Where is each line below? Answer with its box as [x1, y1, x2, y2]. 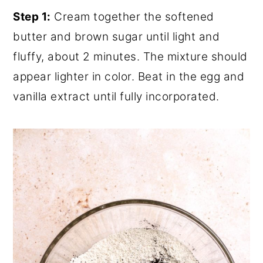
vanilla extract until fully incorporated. [13, 89, 220, 103]
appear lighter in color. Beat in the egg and [13, 69, 245, 83]
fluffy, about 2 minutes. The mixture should [13, 49, 248, 63]
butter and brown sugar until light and [13, 29, 220, 43]
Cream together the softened [50, 9, 214, 23]
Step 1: [13, 9, 51, 23]
